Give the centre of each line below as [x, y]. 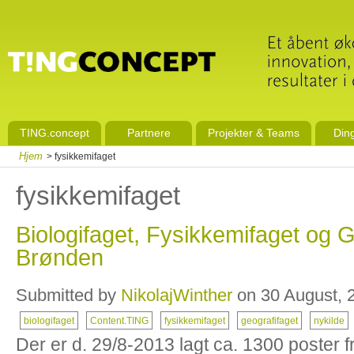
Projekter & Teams [254, 133]
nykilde [329, 320]
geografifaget [269, 320]
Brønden [60, 258]
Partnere [149, 133]
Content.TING [119, 320]
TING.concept [55, 133]
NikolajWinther [177, 296]
